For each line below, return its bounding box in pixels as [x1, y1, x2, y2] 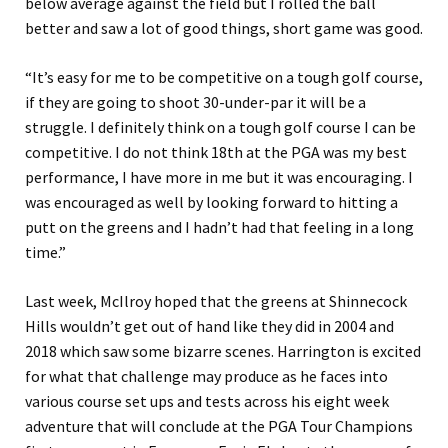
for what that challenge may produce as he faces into [25, 366, 388, 387]
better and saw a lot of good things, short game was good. [25, 18, 423, 39]
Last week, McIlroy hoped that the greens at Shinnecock [25, 291, 407, 312]
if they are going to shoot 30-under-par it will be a [25, 92, 366, 113]
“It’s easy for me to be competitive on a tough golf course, [25, 67, 423, 88]
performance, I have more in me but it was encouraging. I [25, 167, 413, 188]
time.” [25, 242, 66, 263]
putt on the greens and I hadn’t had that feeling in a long [25, 217, 414, 238]
